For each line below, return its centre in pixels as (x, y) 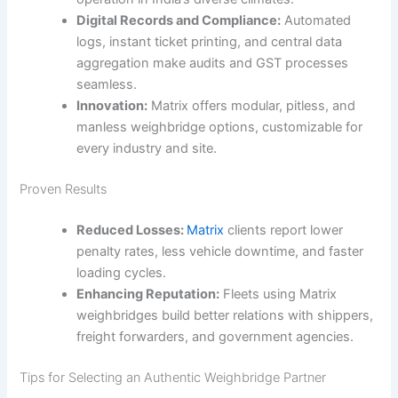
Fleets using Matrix (279, 294)
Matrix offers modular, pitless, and (252, 106)
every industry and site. (147, 149)
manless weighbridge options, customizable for (220, 127)
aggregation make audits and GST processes (213, 64)
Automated (316, 21)
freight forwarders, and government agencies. (215, 337)
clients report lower (284, 230)
